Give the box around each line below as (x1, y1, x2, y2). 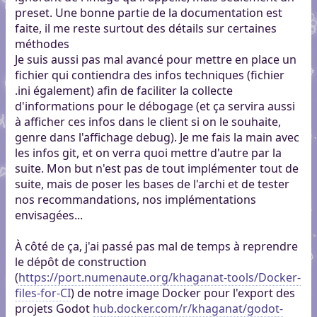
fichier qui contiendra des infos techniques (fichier (14, 67, 284, 83)
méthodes (14, 36, 69, 52)
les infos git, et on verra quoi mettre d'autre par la (14, 145, 282, 161)
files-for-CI (14, 285, 71, 301)
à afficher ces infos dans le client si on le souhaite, (14, 114, 284, 130)
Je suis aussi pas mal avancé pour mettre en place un (14, 52, 296, 68)
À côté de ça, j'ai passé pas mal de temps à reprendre (14, 238, 298, 255)
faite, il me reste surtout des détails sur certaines (14, 21, 277, 37)
